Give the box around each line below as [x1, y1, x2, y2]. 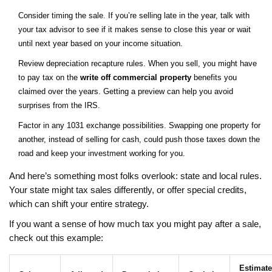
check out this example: [9, 233, 103, 243]
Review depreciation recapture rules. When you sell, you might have [18, 59, 257, 69]
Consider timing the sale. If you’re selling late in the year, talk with [18, 11, 250, 21]
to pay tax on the [18, 73, 80, 83]
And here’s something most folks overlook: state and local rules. [9, 171, 262, 182]
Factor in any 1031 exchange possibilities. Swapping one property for [18, 121, 260, 131]
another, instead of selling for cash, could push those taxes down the [18, 135, 260, 144]
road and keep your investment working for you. [18, 149, 185, 158]
